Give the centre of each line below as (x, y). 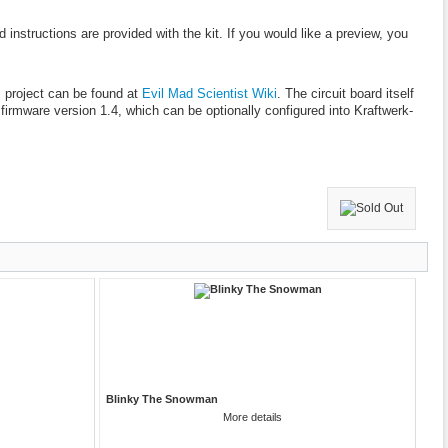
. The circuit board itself (345, 93)
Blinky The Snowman (161, 398)
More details (252, 416)
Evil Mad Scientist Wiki (209, 93)
